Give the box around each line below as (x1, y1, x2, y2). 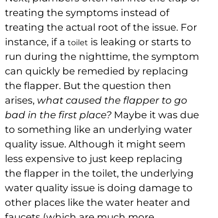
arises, (5, 94, 37, 107)
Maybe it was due (111, 109, 199, 121)
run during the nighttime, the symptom (5, 51, 199, 63)
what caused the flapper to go (37, 94, 187, 107)
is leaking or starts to (88, 36, 191, 48)
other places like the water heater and (5, 197, 190, 209)
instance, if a (5, 36, 68, 48)
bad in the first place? (5, 109, 111, 121)
